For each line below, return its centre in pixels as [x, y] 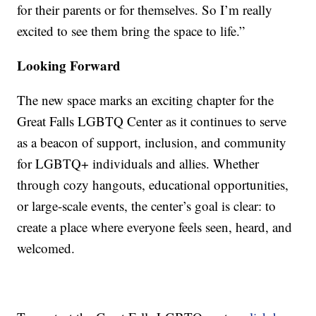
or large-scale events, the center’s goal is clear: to [147, 206]
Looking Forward [69, 66]
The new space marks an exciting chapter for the [146, 100]
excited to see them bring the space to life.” [131, 31]
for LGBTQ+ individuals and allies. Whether [138, 164]
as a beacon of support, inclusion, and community [152, 142]
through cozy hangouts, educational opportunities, [153, 185]
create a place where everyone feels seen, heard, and [155, 227]
